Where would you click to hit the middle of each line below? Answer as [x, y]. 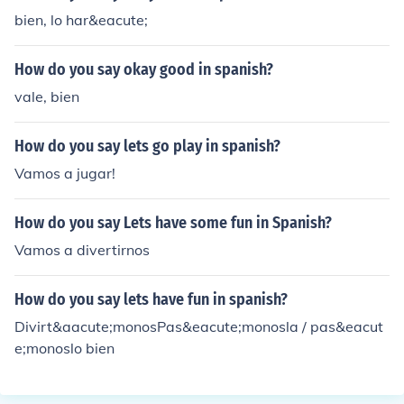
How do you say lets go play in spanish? [147, 146]
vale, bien [47, 96]
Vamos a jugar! [65, 173]
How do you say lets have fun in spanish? [151, 299]
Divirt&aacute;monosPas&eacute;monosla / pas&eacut [199, 326]
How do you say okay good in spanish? [144, 69]
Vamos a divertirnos [82, 250]
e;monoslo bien [64, 348]
